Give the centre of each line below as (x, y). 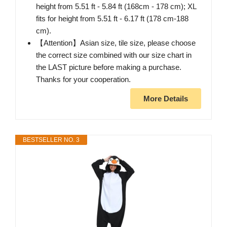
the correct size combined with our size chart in (114, 55)
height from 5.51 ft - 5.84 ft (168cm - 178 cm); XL (116, 7)
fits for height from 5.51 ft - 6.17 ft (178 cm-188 (112, 19)
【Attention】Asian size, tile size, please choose (116, 43)
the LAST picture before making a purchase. (109, 67)
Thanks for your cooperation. (83, 80)
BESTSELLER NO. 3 (51, 140)
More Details (166, 99)
